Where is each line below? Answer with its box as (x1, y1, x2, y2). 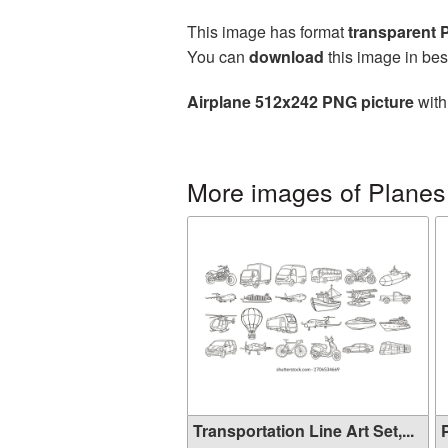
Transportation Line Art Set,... (193, 419, 414, 442)
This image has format (187, 20, 348, 43)
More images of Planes (187, 173, 446, 209)
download (249, 45, 324, 68)
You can (187, 45, 249, 68)
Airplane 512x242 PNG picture (187, 90, 414, 113)
